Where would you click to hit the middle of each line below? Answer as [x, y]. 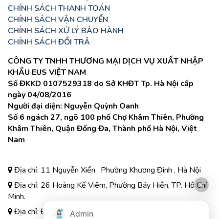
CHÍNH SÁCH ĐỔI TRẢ [49, 42]
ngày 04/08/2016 [40, 95]
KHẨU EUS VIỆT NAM [47, 72]
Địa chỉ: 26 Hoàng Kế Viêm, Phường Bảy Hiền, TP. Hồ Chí [109, 185]
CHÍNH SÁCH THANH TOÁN [59, 8]
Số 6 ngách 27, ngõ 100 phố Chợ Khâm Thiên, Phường [106, 117]
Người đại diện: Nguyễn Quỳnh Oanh [74, 106]
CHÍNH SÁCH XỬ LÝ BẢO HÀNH [66, 31]
